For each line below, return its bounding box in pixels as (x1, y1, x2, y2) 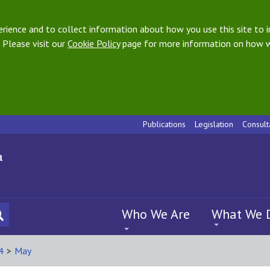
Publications (143, 119, 186, 130)
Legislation (195, 119, 233, 130)
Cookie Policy (67, 37, 120, 49)
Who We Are (122, 206, 190, 222)
